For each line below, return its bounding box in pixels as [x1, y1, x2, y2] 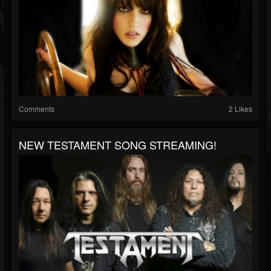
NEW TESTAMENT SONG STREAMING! [19, 136, 217, 152]
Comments [19, 103, 54, 114]
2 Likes [229, 103, 252, 114]
